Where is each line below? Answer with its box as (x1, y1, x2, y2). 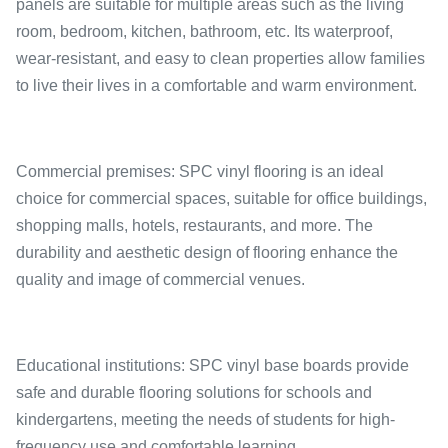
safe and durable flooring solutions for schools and (16, 384, 372, 401)
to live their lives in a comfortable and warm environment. (16, 77, 417, 94)
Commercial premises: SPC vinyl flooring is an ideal (16, 163, 384, 180)
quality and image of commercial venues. (16, 271, 305, 288)
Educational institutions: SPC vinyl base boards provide (16, 357, 409, 374)
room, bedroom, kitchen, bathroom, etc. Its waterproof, (16, 23, 393, 40)
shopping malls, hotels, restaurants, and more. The (16, 217, 373, 234)
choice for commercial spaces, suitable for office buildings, (16, 190, 427, 207)
